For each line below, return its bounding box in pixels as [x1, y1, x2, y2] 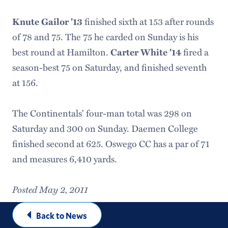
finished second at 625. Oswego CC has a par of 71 [12, 136, 210, 150]
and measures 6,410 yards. [12, 152, 117, 165]
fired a [183, 45, 209, 59]
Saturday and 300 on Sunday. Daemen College [12, 121, 198, 135]
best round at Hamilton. [12, 45, 110, 59]
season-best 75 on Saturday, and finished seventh [12, 60, 207, 74]
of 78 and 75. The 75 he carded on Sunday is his [12, 30, 198, 43]
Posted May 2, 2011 [12, 182, 88, 196]
